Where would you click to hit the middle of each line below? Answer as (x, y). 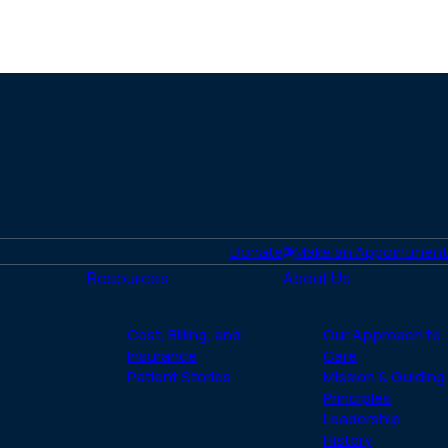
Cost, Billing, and (183, 334)
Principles (357, 397)
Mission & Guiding (384, 376)
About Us (317, 278)
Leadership (362, 418)
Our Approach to (382, 334)
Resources (127, 278)
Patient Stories (178, 376)
